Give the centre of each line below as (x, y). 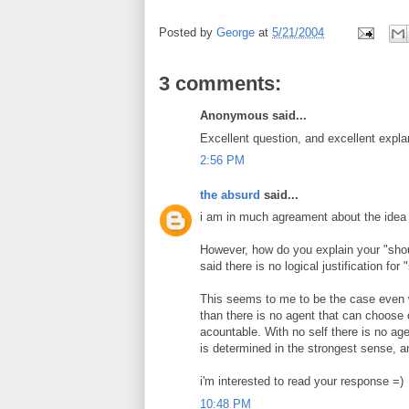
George (236, 33)
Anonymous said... (253, 115)
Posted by (188, 33)
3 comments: (220, 84)
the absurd (230, 194)
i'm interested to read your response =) (302, 381)
